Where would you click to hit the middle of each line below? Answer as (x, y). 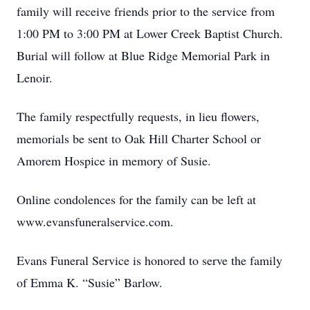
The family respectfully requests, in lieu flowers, (138, 116)
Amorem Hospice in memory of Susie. (114, 161)
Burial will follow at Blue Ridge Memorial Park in (143, 55)
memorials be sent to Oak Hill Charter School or (139, 138)
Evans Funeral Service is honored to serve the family (149, 260)
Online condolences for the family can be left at (136, 199)
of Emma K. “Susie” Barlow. (90, 282)
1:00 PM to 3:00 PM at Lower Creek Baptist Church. (150, 33)
